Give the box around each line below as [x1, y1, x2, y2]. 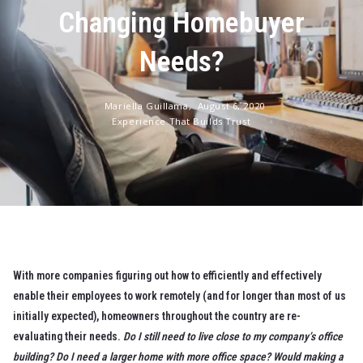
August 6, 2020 [197, 100, 265, 113]
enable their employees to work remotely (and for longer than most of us [13, 288, 347, 302]
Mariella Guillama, [104, 100, 194, 113]
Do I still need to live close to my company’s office [123, 329, 344, 343]
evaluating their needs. [13, 329, 124, 343]
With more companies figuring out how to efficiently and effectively [13, 268, 322, 282]
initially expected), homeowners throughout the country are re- [13, 309, 301, 322]
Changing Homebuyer [58, 6, 305, 41]
